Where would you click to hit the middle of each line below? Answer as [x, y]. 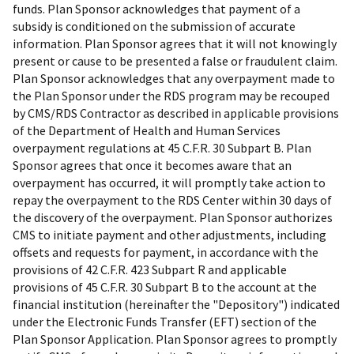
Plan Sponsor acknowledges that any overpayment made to [174, 78]
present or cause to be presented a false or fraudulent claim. [175, 60]
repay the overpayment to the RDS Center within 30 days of [172, 200]
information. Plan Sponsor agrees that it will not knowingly [175, 43]
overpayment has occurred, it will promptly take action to [169, 182]
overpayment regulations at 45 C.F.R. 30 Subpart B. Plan [162, 147]
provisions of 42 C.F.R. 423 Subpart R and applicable [150, 269]
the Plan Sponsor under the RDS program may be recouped [171, 95]
